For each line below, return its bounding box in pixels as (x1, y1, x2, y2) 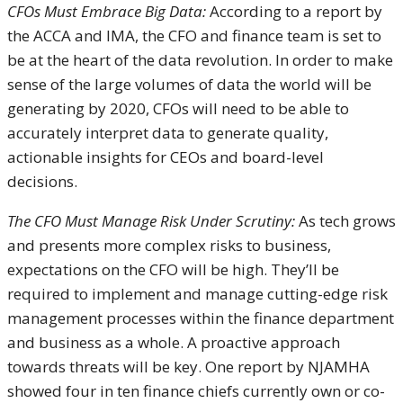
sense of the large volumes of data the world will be (7, 73, 372, 94)
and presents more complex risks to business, (7, 234, 331, 255)
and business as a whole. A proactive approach (7, 331, 340, 353)
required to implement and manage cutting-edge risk (7, 282, 388, 304)
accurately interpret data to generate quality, (7, 121, 328, 143)
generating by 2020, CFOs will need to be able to (7, 97, 349, 119)
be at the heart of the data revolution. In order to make (7, 49, 393, 70)
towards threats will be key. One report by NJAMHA (7, 355, 370, 377)
